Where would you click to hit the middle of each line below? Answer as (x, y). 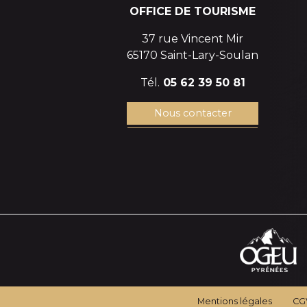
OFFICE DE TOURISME (193, 11)
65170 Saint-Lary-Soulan (193, 55)
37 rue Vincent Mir (193, 38)
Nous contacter (193, 113)
